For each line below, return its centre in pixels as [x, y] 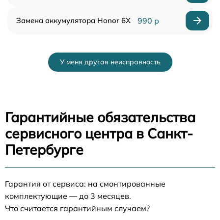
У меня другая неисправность [110, 62]
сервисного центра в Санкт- [99, 133]
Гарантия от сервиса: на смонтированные [85, 184]
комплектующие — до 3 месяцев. [68, 196]
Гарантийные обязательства [100, 117]
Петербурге [44, 150]
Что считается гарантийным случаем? [77, 208]
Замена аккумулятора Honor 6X [73, 20]
